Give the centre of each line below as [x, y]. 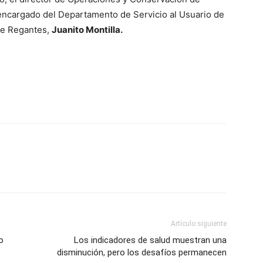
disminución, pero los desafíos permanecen [142, 253]
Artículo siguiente [199, 224]
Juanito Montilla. [87, 30]
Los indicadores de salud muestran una [150, 240]
